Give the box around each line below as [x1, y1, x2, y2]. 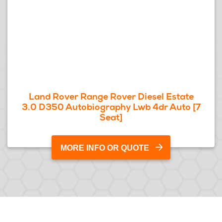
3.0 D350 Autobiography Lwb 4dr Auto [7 [21, 101, 201, 112]
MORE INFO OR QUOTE [60, 144, 149, 152]
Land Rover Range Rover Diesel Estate [28, 91, 194, 102]
